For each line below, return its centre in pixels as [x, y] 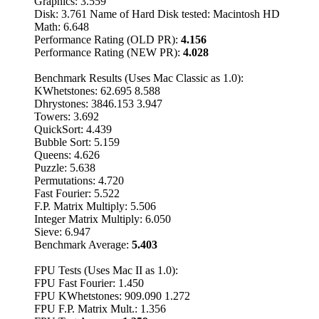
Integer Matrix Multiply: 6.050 [103, 219]
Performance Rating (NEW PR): [109, 53]
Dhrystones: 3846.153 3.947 [98, 104]
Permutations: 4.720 [79, 181]
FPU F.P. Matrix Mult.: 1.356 [100, 309]
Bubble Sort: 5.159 [77, 142]
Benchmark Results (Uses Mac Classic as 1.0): [139, 78]
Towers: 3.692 [67, 117]
